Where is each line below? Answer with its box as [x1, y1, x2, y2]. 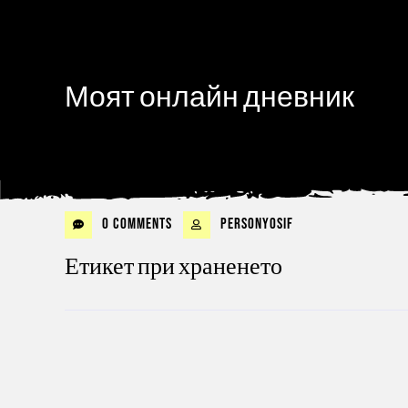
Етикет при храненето [65, 253, 282, 281]
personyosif [217, 215, 293, 233]
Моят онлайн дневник [65, 80, 354, 116]
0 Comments [98, 215, 172, 233]
